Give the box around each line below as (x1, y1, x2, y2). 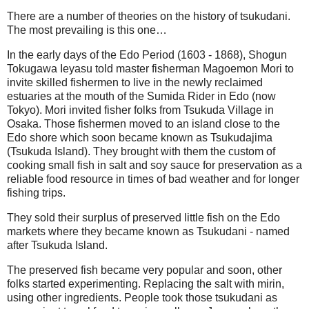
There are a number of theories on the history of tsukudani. (7, 10, 290, 23)
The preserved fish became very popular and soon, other (7, 263, 282, 276)
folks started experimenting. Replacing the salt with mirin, (7, 277, 284, 290)
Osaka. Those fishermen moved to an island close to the (7, 117, 280, 130)
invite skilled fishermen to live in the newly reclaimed (7, 76, 263, 88)
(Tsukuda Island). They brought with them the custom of (7, 145, 275, 157)
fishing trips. (7, 186, 66, 199)
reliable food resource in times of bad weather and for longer (7, 172, 299, 185)
